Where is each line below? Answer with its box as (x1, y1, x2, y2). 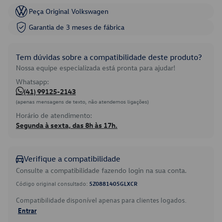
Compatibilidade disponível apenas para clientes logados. (16, 195, 186, 205)
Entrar (18, 206, 37, 215)
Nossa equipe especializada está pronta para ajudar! (16, 63, 175, 72)
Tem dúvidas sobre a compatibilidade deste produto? (16, 52, 202, 62)
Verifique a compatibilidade (24, 154, 120, 164)
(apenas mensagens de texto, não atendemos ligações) (16, 98, 149, 105)
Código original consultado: (16, 179, 89, 187)
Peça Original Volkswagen (29, 6, 109, 16)
